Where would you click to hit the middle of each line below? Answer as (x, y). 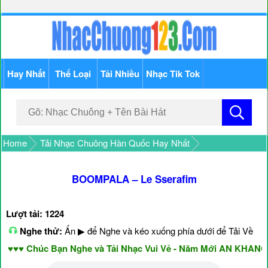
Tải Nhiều (120, 74)
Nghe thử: (40, 231)
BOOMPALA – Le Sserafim (134, 179)
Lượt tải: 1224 (35, 214)
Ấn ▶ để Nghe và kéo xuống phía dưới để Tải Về (158, 231)
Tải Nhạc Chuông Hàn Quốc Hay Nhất (115, 143)
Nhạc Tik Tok (173, 74)
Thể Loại (73, 74)
